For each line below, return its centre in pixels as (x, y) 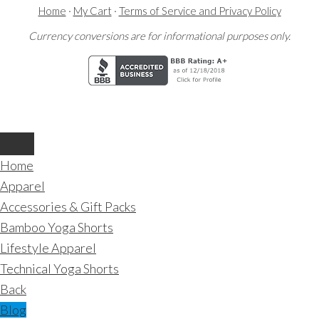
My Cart (92, 11)
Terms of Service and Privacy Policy (200, 11)
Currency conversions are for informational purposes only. (159, 36)
